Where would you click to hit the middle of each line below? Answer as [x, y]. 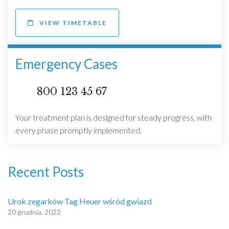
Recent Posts [46, 172]
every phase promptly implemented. [78, 130]
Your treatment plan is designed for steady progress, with [113, 118]
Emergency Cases [66, 64]
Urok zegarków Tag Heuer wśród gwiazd [80, 201]
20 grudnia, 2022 [34, 212]
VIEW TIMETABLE [73, 23]
